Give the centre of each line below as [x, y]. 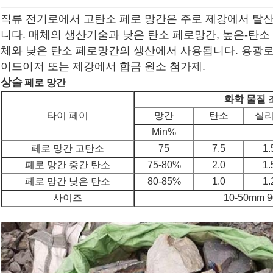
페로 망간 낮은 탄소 [68, 182]
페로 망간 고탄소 [68, 149]
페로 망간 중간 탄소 [68, 165]
